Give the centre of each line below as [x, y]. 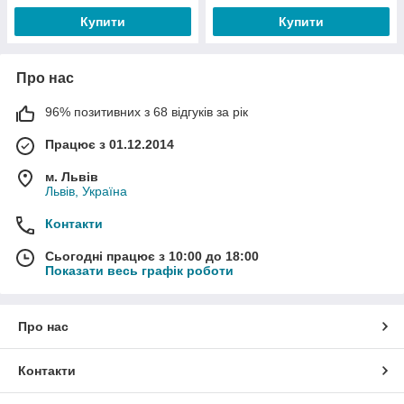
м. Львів [72, 177]
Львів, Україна [86, 191]
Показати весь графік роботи [139, 271]
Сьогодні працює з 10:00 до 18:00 [152, 256]
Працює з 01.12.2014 [110, 144]
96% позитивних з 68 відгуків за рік [147, 112]
